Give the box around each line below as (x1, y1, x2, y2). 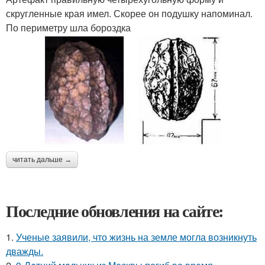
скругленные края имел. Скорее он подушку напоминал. (6, 7, 253, 20)
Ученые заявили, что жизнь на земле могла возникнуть (16, 230, 257, 244)
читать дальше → (12, 155, 72, 164)
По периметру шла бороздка (6, 21, 131, 34)
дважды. (6, 244, 43, 258)
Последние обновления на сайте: (6, 198, 224, 223)
